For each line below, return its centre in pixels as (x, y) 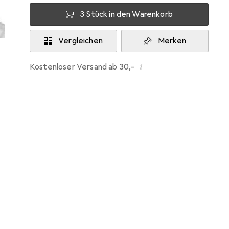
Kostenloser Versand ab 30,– (85, 67)
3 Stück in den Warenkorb (126, 14)
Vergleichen (81, 41)
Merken (172, 41)
